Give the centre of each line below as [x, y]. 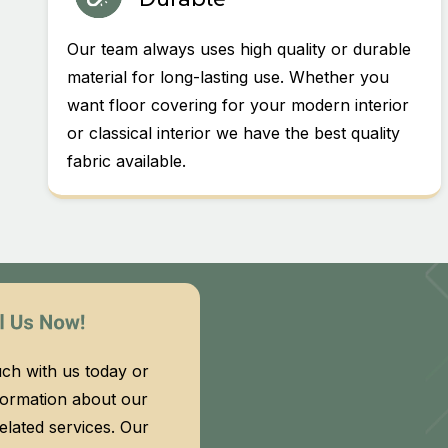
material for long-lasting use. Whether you [228, 77]
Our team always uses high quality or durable [239, 49]
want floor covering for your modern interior [238, 105]
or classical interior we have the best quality [234, 133]
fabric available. [127, 161]
